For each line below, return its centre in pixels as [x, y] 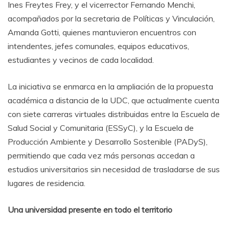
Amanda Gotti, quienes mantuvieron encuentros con [102, 32]
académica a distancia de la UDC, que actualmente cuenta [113, 100]
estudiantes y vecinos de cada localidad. [81, 60]
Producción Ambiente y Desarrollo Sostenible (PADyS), [108, 141]
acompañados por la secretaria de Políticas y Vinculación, [111, 18]
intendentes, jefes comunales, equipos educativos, [98, 46]
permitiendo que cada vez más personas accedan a [101, 155]
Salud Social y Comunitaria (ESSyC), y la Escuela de [101, 128]
